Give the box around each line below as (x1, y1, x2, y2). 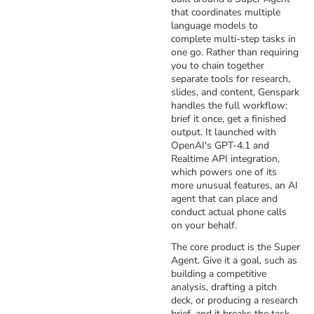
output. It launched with (171, 125, 276, 139)
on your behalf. (171, 219, 237, 232)
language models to (171, 19, 258, 32)
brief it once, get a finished (171, 112, 286, 125)
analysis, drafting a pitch (171, 280, 277, 294)
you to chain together (171, 59, 264, 72)
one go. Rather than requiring (171, 46, 299, 59)
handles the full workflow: (171, 99, 287, 112)
